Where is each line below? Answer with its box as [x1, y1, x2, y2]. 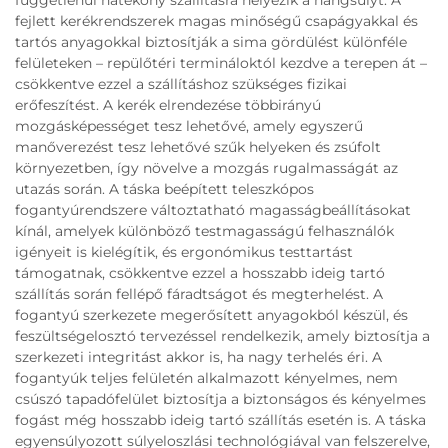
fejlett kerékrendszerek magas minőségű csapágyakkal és [15, 12, 418, 31]
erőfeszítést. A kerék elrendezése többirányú [15, 96, 321, 115]
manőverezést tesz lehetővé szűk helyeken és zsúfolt [15, 138, 381, 157]
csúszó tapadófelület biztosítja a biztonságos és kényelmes [15, 390, 426, 409]
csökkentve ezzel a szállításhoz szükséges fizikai [15, 75, 347, 94]
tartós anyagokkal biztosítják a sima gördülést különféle [15, 33, 407, 52]
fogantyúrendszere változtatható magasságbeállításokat [15, 201, 411, 220]
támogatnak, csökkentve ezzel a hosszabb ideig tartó [15, 264, 385, 283]
